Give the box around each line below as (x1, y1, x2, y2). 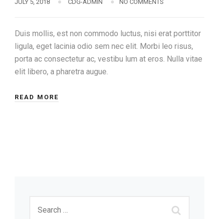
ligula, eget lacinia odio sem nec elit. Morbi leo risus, (15, 41, 193, 51)
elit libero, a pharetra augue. (15, 66, 108, 76)
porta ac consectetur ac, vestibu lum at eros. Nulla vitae (15, 54, 202, 64)
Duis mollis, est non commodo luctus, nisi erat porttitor (15, 28, 201, 38)
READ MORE (15, 93, 59, 101)
